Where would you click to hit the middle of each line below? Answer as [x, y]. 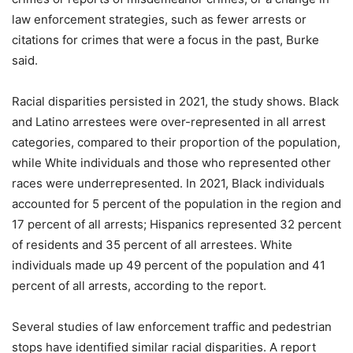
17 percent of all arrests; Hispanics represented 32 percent [176, 224]
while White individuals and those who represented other [171, 162]
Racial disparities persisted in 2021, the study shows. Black [175, 101]
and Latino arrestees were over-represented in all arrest [169, 121]
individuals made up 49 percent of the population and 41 [169, 265]
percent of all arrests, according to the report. [139, 285]
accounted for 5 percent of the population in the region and [176, 203]
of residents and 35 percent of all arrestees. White [152, 244]
